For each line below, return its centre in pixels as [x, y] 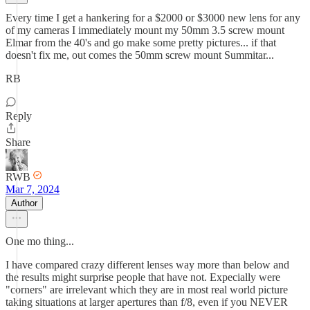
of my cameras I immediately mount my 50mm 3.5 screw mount [145, 30]
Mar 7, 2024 [33, 189]
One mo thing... [40, 241]
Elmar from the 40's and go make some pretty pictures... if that [141, 43]
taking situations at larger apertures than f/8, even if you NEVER [147, 302]
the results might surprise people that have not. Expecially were [143, 277]
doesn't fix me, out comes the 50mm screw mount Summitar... [140, 55]
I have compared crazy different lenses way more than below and [147, 265]
